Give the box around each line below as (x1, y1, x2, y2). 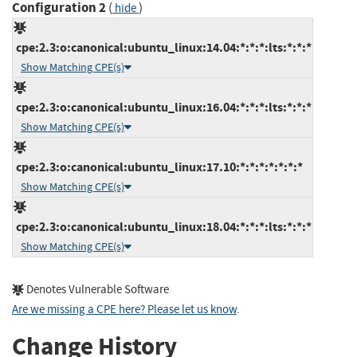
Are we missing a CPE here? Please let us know (12, 301, 237, 317)
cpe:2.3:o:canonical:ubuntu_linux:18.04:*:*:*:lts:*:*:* (14, 218, 312, 235)
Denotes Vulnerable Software (24, 281, 169, 297)
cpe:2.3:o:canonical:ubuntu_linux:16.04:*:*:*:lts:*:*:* (14, 98, 312, 116)
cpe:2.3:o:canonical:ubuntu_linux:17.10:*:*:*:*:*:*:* (14, 158, 303, 175)
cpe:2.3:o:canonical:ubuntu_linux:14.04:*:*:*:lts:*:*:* (14, 38, 312, 56)
